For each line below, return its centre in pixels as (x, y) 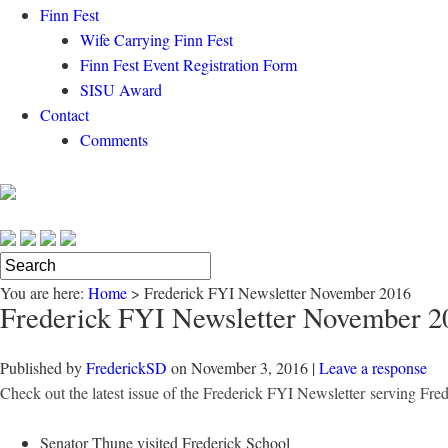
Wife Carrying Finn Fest (156, 39)
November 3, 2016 (249, 367)
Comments (114, 139)
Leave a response (373, 367)
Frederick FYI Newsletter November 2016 (277, 292)
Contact (64, 114)
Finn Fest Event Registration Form (188, 64)
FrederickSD (126, 367)
